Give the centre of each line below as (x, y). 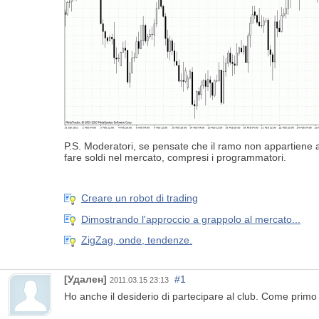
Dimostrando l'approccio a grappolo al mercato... (191, 219)
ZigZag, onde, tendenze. (137, 240)
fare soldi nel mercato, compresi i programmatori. (175, 158)
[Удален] (85, 279)
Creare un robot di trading (140, 198)
